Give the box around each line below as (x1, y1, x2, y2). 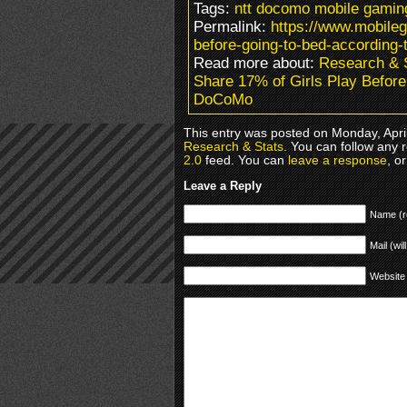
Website (370, 270, 405, 282)
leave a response (288, 153, 387, 167)
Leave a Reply (184, 178, 262, 193)
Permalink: (194, 17, 271, 35)
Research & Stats (184, 139, 283, 154)
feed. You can (202, 153, 288, 167)
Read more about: (194, 54, 319, 72)
